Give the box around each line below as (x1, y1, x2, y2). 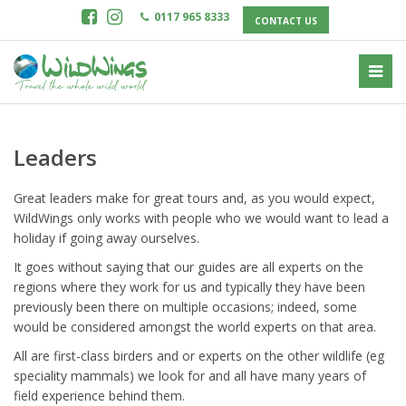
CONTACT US (255, 14, 318, 27)
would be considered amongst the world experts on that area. (14, 318, 376, 335)
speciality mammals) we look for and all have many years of (14, 367, 366, 384)
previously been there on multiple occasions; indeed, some (14, 298, 357, 315)
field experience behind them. (14, 387, 185, 404)
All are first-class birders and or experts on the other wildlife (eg (14, 347, 384, 364)
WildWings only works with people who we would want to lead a (14, 209, 389, 227)
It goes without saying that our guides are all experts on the (14, 258, 363, 275)
